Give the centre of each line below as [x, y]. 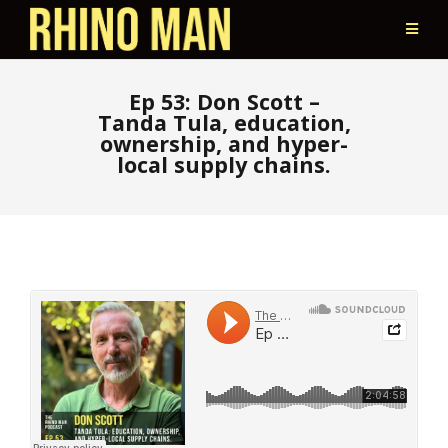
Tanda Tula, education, [224, 122]
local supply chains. [224, 164]
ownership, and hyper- [224, 143]
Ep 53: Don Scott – [224, 101]
